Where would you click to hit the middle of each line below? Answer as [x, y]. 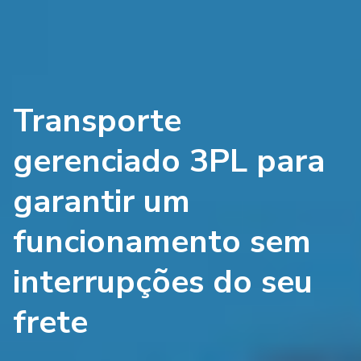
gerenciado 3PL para [169, 161]
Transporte [97, 120]
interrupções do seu [163, 282]
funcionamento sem [162, 241]
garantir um [102, 201]
